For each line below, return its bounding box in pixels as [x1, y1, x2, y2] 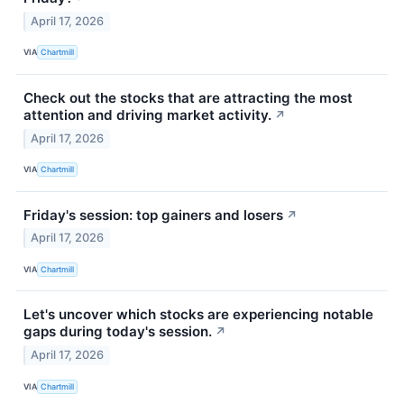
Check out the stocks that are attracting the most [23, 88, 353, 106]
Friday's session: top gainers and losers [23, 206, 283, 224]
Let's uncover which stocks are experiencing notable [23, 306, 373, 324]
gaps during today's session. [23, 323, 212, 341]
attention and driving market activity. [23, 106, 271, 124]
